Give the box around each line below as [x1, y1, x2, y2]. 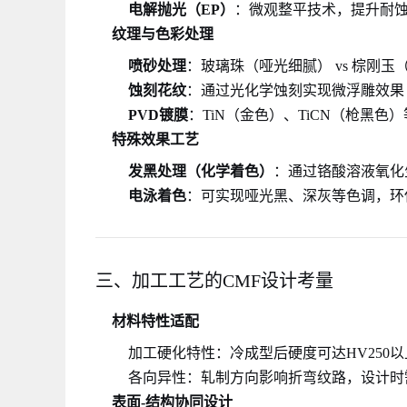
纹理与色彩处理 [112, 26, 213, 42]
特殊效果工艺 [112, 132, 199, 147]
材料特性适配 [112, 313, 199, 329]
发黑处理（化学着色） [128, 164, 273, 179]
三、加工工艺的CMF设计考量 [95, 271, 333, 291]
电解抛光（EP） [128, 2, 234, 17]
